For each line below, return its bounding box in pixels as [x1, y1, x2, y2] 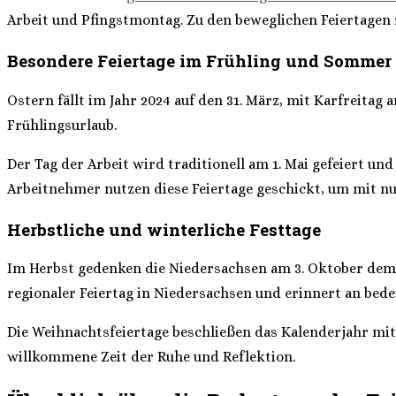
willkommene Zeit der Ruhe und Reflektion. [7, 348, 295, 366]
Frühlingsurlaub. [7, 116, 117, 133]
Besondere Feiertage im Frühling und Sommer [7, 49, 392, 72]
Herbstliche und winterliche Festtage [7, 217, 321, 240]
